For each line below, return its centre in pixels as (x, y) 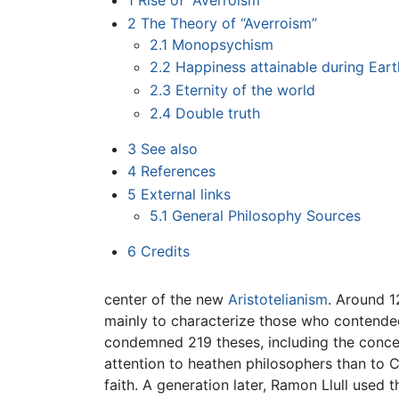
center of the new (166, 300)
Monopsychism (223, 44)
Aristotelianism (278, 300)
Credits (165, 251)
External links (185, 194)
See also (169, 148)
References (178, 171)
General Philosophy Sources (267, 215)
